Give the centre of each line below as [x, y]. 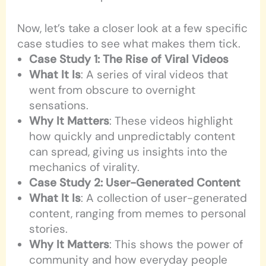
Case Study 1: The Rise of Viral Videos [129, 59]
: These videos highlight [171, 121]
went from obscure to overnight [113, 90]
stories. [49, 229]
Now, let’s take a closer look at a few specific [133, 28]
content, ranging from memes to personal [138, 213]
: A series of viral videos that [155, 74]
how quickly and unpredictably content [132, 136]
